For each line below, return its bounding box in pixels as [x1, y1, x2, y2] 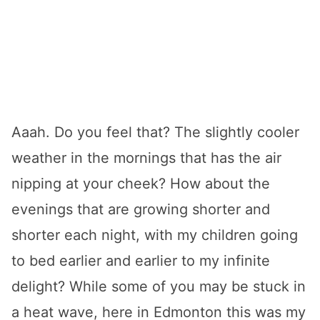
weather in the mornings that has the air [11, 149, 281, 167]
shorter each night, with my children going [11, 226, 298, 244]
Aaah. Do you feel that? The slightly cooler [11, 124, 299, 141]
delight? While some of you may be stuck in [11, 278, 306, 296]
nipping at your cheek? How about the [11, 175, 270, 193]
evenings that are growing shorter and [11, 201, 270, 219]
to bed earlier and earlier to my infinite [11, 252, 270, 270]
